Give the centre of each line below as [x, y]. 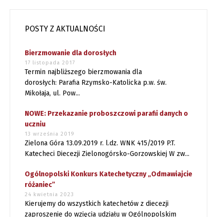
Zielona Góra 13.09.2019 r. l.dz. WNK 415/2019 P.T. [100, 143]
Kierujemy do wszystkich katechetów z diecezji [97, 203]
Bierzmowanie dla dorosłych [70, 53]
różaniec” [40, 185]
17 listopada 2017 [50, 62]
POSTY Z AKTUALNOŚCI [65, 29]
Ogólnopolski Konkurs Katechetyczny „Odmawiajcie [108, 174]
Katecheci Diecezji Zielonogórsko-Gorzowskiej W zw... [107, 154]
